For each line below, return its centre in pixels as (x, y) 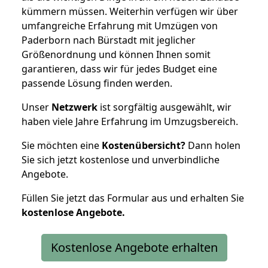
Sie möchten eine (62, 145)
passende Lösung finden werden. (97, 83)
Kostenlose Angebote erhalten (134, 247)
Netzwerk (74, 107)
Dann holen (213, 145)
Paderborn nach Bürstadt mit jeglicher (109, 40)
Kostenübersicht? (144, 145)
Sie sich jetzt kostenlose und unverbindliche (121, 159)
